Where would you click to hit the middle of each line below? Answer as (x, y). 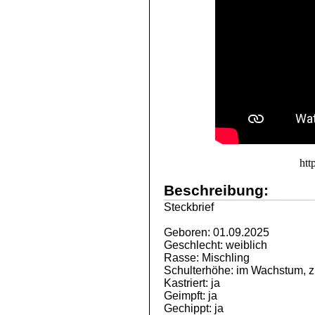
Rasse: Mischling (207, 258)
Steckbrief (189, 207)
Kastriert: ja (192, 283)
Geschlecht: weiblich (216, 245)
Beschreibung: (216, 190)
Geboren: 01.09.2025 (217, 232)
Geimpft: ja (191, 296)
